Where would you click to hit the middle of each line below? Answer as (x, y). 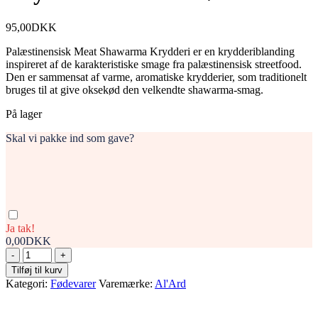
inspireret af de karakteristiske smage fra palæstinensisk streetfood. (154, 64)
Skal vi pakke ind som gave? (70, 138)
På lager (24, 114)
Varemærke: (127, 283)
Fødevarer (73, 283)
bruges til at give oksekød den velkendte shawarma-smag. (135, 89)
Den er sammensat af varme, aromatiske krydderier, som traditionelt (156, 77)
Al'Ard (170, 283)
